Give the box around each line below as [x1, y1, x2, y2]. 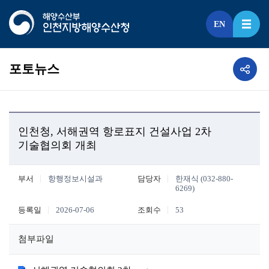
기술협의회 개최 [18, 139, 97, 151]
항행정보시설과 [48, 175, 103, 183]
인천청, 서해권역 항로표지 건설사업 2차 [18, 125, 211, 138]
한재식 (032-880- [175, 175, 233, 183]
